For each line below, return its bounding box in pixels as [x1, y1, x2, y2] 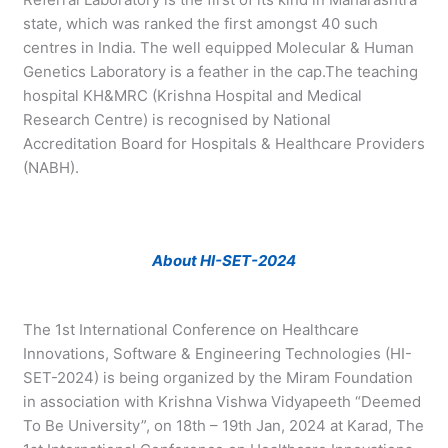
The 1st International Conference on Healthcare [22, 319, 359, 339]
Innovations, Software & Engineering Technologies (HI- [22, 343, 412, 363]
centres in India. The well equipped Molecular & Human [22, 37, 414, 57]
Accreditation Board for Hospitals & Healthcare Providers [22, 133, 425, 153]
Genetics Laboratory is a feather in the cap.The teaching [22, 61, 418, 81]
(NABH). [22, 157, 79, 177]
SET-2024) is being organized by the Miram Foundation [22, 367, 413, 387]
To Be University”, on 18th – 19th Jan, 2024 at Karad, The [22, 415, 424, 435]
